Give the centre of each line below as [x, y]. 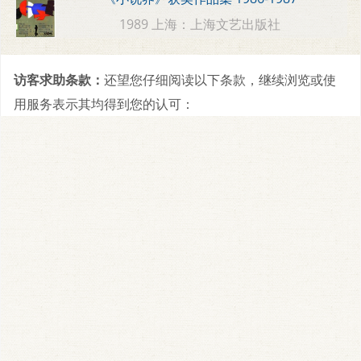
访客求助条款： [59, 79]
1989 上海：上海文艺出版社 [200, 24]
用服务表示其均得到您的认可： [104, 104]
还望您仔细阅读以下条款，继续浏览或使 [220, 79]
